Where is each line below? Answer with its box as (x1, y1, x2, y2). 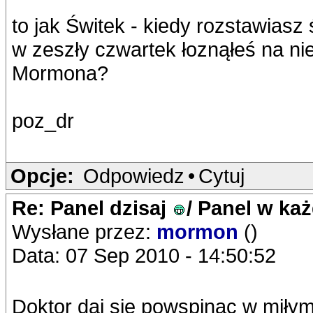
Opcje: (10, 164, 74, 187)
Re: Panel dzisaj (12, 196, 172, 219)
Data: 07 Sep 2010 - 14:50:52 (12, 244, 276, 267)
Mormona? (12, 61, 108, 85)
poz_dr (12, 109, 74, 132)
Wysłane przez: (12, 220, 156, 243)
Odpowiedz (83, 164, 184, 187)
